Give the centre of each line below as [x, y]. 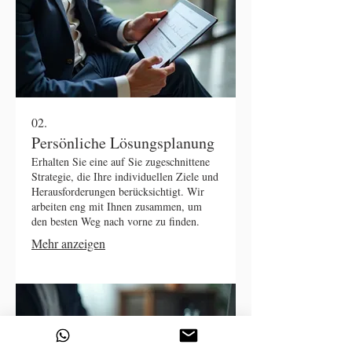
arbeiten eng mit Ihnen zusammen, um [117, 206]
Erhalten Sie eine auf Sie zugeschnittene [121, 161]
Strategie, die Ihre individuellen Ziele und [125, 176]
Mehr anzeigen [68, 243]
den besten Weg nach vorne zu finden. [115, 221]
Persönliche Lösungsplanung [123, 142]
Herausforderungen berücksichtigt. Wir [118, 191]
